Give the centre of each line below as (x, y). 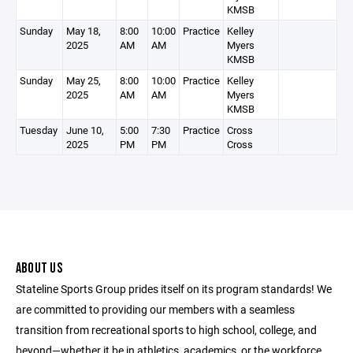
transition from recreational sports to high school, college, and (166, 330)
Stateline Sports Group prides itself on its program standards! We (174, 289)
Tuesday (39, 130)
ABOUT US (39, 268)
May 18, (84, 31)
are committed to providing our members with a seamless (155, 309)
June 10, (85, 130)
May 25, (84, 80)
